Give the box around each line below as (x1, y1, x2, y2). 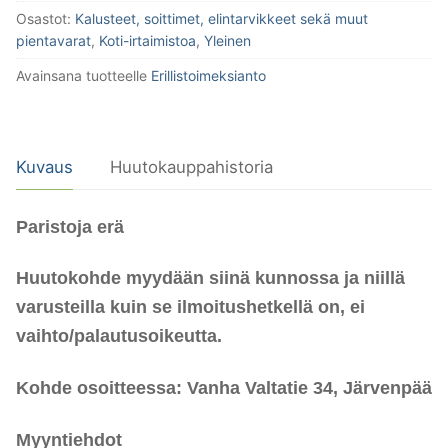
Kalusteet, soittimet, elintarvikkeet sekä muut (75, 10, 368, 28)
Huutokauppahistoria (110, 156, 273, 177)
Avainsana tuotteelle (16, 67, 151, 85)
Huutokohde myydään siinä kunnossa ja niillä (16, 268, 405, 289)
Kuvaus (16, 156, 73, 177)
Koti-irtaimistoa (99, 32, 196, 50)
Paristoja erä (16, 216, 124, 237)
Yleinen (204, 32, 251, 50)
